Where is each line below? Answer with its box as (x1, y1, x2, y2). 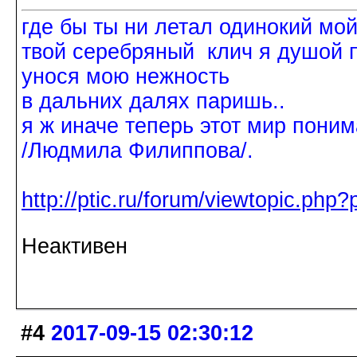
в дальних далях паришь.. (22, 89, 285, 114)
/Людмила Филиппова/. (22, 139, 253, 163)
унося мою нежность (22, 65, 229, 89)
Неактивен (22, 234, 127, 259)
